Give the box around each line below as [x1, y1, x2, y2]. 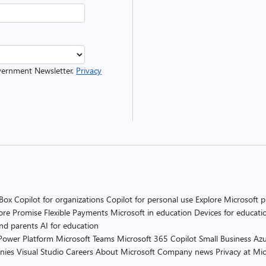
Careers [66, 246, 93, 257]
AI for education [40, 220, 99, 231]
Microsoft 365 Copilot [117, 233, 197, 244]
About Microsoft [96, 246, 155, 257]
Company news [157, 246, 213, 257]
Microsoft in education [110, 207, 192, 218]
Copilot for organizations [14, 194, 104, 205]
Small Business [199, 233, 251, 244]
